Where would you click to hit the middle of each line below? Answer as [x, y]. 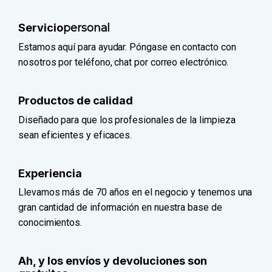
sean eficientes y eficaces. [75, 135]
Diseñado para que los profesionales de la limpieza [127, 120]
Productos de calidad [76, 101]
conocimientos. [50, 223]
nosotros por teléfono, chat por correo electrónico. [124, 63]
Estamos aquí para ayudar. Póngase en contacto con [127, 47]
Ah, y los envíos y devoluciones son [113, 261]
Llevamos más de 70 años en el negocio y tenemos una [135, 192]
